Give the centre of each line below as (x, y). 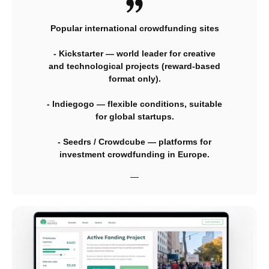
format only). (134, 79)
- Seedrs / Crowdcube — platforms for (134, 142)
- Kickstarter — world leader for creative (134, 53)
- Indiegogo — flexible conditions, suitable (134, 104)
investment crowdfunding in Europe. (134, 154)
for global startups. (134, 116)
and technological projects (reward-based (134, 66)
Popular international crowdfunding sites (134, 28)
